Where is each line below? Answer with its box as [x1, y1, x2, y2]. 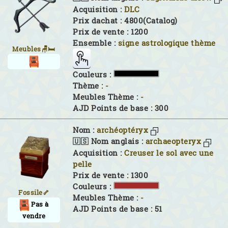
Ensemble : [73, 38, 118, 48]
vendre [22, 211, 45, 221]
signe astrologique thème [118, 38, 216, 48]
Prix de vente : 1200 [73, 26, 148, 37]
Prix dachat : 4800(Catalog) [73, 15, 178, 25]
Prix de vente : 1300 [73, 170, 148, 180]
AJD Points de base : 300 [73, 103, 168, 113]
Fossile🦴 [18, 188, 49, 197]
